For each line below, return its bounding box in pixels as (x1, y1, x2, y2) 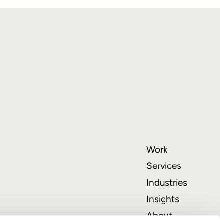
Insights (146, 193, 179, 205)
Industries (146, 176, 187, 188)
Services (146, 160, 181, 172)
